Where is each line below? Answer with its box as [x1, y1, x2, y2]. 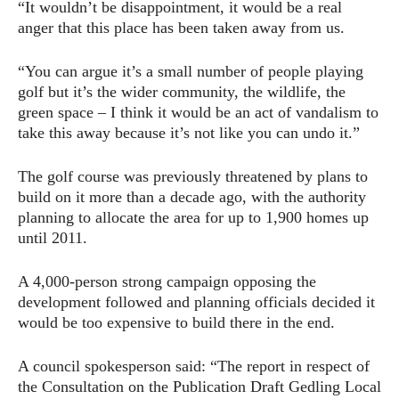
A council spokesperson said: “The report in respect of [18, 356, 370, 375]
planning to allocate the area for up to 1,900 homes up [18, 208, 369, 226]
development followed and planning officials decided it [18, 292, 375, 311]
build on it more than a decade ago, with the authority [18, 187, 366, 206]
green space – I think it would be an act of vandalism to [18, 102, 379, 121]
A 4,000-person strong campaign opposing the [18, 272, 316, 290]
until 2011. [18, 228, 87, 247]
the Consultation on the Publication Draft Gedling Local [18, 377, 381, 395]
